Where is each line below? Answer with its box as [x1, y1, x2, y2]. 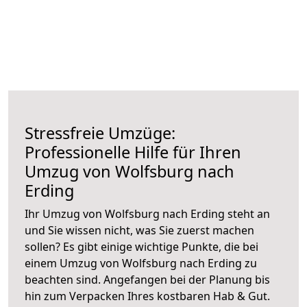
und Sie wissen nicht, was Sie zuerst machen [25, 222, 254, 238]
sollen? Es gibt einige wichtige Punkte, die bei [25, 238, 258, 254]
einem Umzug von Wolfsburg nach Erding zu [25, 255, 257, 271]
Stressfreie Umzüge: [25, 121, 175, 144]
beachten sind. [25, 271, 103, 287]
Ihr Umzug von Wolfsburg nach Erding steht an [25, 206, 270, 221]
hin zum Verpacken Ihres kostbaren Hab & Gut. [25, 288, 270, 304]
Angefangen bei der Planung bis [103, 271, 270, 287]
